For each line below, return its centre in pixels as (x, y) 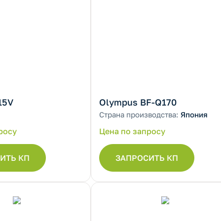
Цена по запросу (132, 131)
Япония (194, 114)
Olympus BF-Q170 (138, 102)
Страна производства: (140, 114)
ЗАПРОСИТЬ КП (147, 158)
